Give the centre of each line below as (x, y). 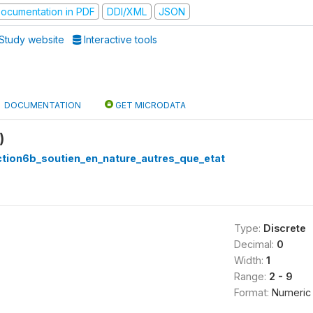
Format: (253, 292)
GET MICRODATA (150, 105)
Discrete (284, 228)
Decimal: (255, 244)
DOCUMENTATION (43, 105)
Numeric (291, 292)
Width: (250, 260)
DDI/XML (126, 11)
